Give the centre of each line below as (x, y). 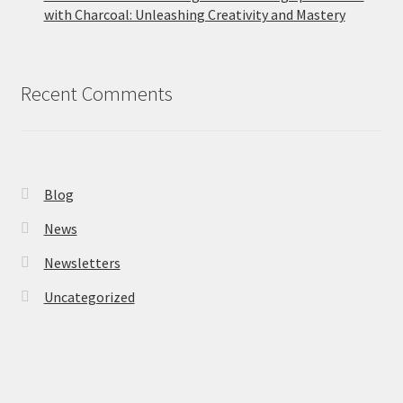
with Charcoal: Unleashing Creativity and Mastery (194, 14)
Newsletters (82, 262)
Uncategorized (89, 296)
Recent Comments (96, 93)
